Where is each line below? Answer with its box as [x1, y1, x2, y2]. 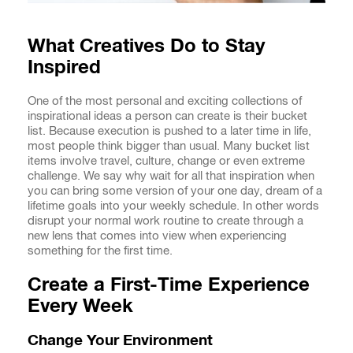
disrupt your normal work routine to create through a [28, 213, 303, 227]
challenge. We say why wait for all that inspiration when [28, 168, 314, 182]
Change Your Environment [28, 330, 213, 348]
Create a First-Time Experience [28, 272, 310, 295]
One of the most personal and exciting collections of [28, 93, 302, 107]
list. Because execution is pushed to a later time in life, [28, 123, 311, 137]
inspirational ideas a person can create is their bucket [28, 108, 307, 122]
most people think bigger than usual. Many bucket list [28, 138, 310, 152]
